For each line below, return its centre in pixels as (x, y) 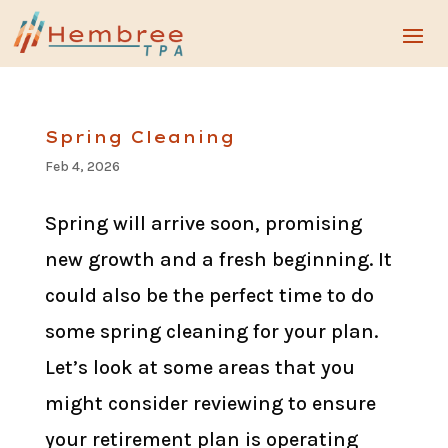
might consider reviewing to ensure (210, 404)
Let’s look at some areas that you (199, 368)
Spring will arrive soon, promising (203, 224)
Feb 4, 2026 (82, 167)
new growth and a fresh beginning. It (218, 260)
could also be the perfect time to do (209, 296)
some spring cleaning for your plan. (211, 332)
